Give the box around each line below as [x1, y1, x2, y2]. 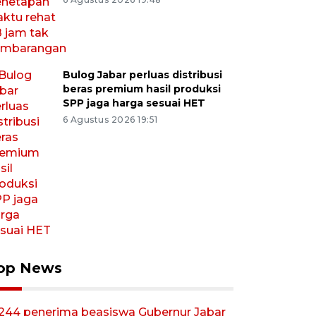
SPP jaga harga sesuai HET [62, 97, 205, 109]
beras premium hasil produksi [62, 83, 221, 95]
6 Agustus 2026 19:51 [62, 114, 158, 125]
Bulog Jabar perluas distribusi [62, 68, 222, 81]
